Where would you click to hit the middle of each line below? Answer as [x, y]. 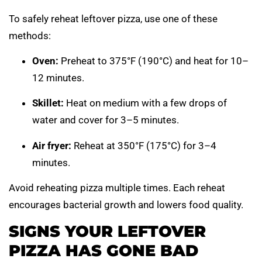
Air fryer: [52, 145]
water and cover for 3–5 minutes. [106, 120]
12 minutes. [58, 77]
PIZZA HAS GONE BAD [104, 251]
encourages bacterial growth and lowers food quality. [126, 205]
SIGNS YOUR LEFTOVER [107, 232]
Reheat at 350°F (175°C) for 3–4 [144, 145]
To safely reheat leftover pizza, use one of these [113, 18]
